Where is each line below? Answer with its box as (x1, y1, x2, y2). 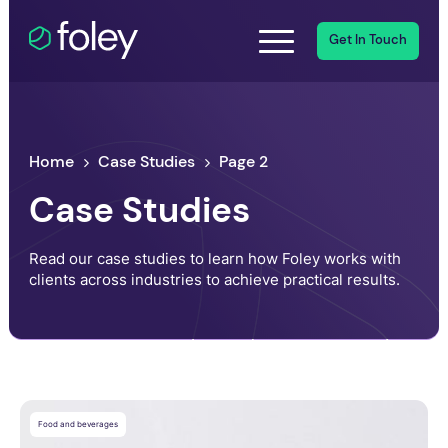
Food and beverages (37, 418, 118, 429)
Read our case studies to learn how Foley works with (29, 249, 402, 269)
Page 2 (219, 151, 269, 173)
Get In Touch (328, 32, 407, 49)
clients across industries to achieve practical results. (29, 270, 401, 290)
